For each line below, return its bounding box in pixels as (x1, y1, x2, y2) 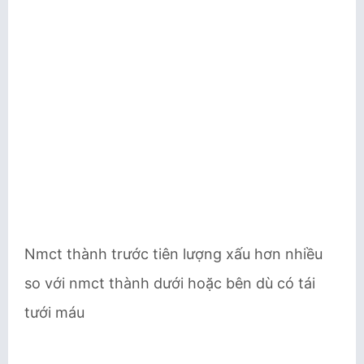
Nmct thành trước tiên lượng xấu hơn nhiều (24, 245, 323, 262)
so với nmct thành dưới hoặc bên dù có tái (24, 275, 315, 292)
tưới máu (24, 304, 84, 321)
